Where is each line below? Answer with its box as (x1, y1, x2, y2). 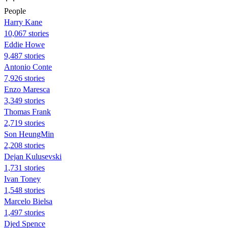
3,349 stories (4, 96, 45, 105)
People (4, 6, 26, 15)
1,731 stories (4, 163, 45, 172)
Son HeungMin (4, 129, 54, 138)
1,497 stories (4, 208, 45, 217)
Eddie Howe (4, 40, 45, 49)
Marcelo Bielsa (4, 196, 52, 206)
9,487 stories (4, 51, 45, 60)
